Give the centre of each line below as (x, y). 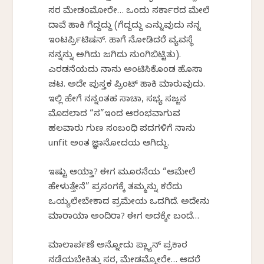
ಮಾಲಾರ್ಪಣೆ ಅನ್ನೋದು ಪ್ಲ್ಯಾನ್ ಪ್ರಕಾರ (118, 246)
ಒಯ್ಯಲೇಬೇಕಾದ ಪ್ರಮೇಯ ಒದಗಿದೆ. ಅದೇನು (129, 202)
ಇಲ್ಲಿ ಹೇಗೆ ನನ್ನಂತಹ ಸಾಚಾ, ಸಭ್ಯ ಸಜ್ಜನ (118, 100)
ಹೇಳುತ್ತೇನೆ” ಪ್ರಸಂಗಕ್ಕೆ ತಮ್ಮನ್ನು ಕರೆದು (116, 188)
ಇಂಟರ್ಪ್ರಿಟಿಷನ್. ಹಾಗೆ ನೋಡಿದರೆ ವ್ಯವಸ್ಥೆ (121, 41)
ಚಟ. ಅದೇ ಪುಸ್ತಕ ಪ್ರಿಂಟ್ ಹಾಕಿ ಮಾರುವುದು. (127, 85)
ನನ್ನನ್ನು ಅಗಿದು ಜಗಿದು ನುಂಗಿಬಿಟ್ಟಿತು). (115, 56)
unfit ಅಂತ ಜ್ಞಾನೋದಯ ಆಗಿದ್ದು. (109, 144)
